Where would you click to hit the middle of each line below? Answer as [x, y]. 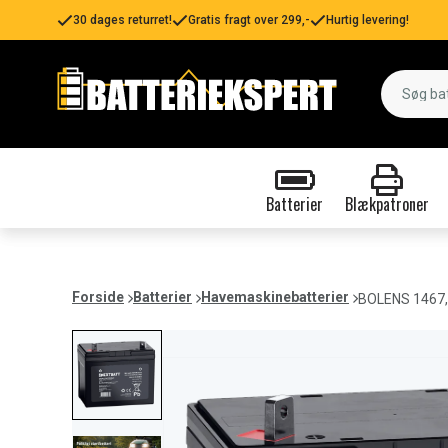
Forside [98, 297]
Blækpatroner [386, 204]
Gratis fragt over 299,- [249, 20]
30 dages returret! [122, 20]
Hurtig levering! [367, 20]
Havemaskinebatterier [275, 297]
